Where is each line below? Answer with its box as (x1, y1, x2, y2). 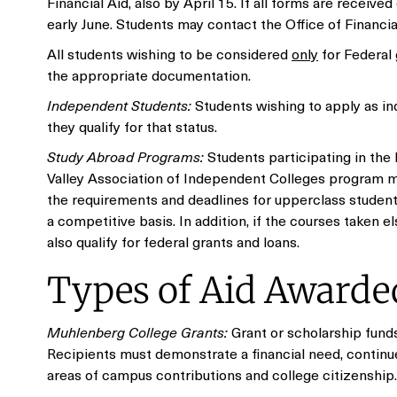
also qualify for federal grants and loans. (47, 230, 300, 252)
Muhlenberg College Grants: (47, 321, 228, 342)
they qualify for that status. (47, 115, 217, 136)
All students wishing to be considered (47, 43, 292, 64)
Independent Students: (47, 94, 191, 115)
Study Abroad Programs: (47, 145, 204, 167)
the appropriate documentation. (47, 64, 251, 85)
